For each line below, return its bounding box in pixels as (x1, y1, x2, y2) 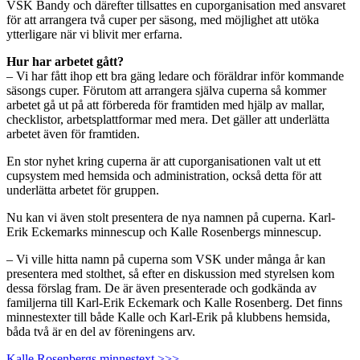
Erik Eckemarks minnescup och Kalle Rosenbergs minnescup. (6, 224, 321, 239)
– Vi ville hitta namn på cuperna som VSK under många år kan (6, 252, 325, 266)
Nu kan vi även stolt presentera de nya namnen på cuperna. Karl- (6, 210, 335, 224)
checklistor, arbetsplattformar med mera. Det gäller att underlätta (6, 112, 329, 126)
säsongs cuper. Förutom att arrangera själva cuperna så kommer (6, 83, 326, 97)
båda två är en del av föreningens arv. (6, 324, 195, 338)
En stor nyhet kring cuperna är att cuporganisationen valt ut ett (6, 153, 321, 168)
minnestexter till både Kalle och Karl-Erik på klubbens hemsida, (6, 309, 330, 324)
